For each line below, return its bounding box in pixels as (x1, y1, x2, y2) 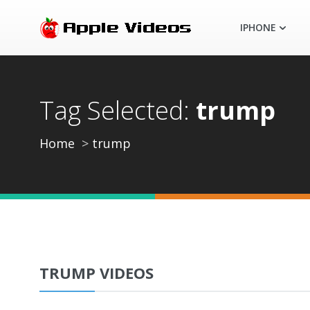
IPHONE (240, 21, 276, 34)
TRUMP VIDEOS (39, 262, 154, 283)
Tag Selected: (39, 93, 196, 127)
